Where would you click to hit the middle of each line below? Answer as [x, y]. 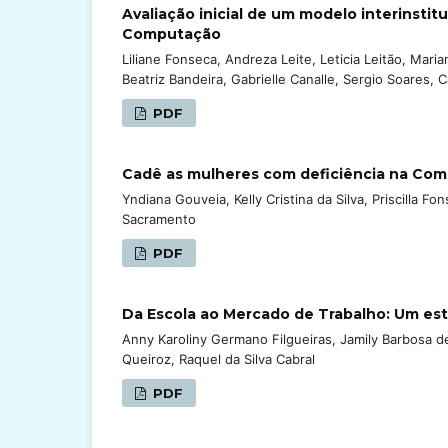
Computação [171, 33]
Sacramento [159, 218]
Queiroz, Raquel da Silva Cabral [218, 358]
